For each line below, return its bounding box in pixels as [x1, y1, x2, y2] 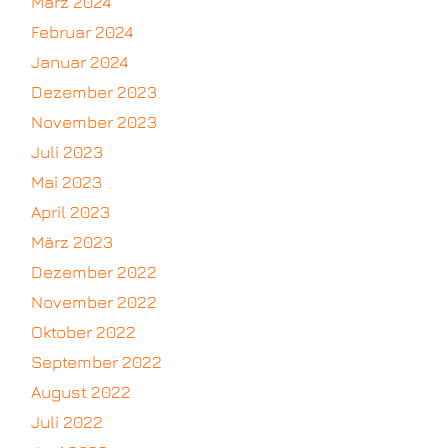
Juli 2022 [31, 412, 103, 433]
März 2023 [31, 232, 113, 253]
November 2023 [31, 112, 157, 133]
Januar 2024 [31, 52, 128, 73]
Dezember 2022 [31, 262, 157, 283]
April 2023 [31, 202, 110, 223]
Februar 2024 [31, 22, 133, 43]
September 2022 [31, 352, 162, 373]
